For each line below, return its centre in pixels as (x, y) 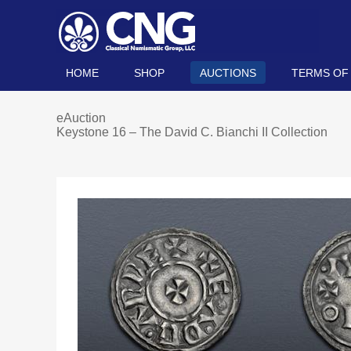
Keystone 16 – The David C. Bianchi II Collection (192, 132)
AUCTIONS (228, 73)
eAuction (81, 118)
